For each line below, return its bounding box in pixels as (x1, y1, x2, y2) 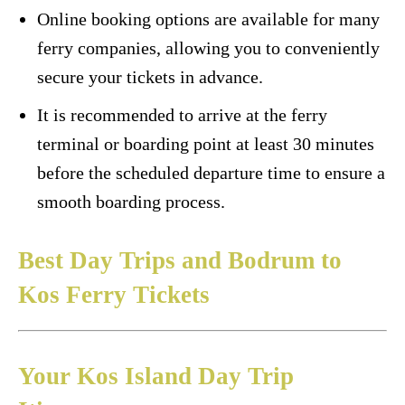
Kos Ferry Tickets (18, 280, 210, 308)
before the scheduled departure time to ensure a (37, 162, 385, 183)
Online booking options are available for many (37, 8, 380, 29)
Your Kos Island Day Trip (18, 362, 294, 390)
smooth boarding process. (37, 191, 225, 212)
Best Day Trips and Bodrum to (18, 246, 342, 274)
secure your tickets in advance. (37, 66, 263, 87)
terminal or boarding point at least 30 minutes (37, 133, 374, 154)
